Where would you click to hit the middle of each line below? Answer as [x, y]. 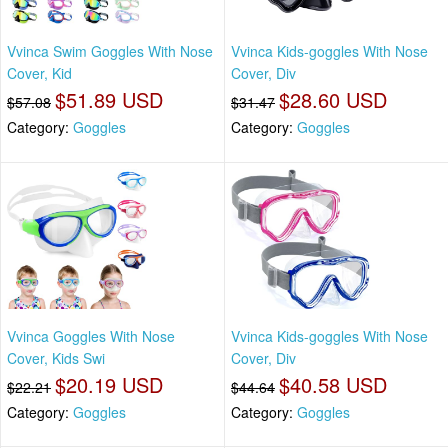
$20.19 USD [109, 384]
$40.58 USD [333, 384]
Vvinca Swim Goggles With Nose [110, 51]
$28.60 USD [333, 100]
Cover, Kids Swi [56, 357]
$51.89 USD [109, 100]
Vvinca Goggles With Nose [91, 335]
